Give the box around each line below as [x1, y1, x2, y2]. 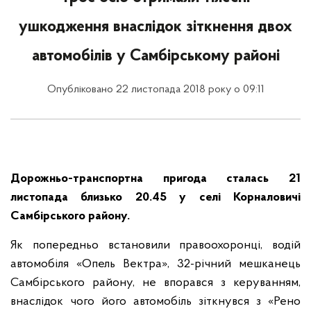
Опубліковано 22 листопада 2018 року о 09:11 [47, 84, 264, 95]
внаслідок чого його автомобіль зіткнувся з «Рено [10, 295, 301, 308]
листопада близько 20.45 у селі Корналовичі [10, 191, 301, 204]
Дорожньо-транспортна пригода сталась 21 [10, 172, 301, 185]
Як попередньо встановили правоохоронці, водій [10, 239, 301, 252]
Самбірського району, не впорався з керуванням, [10, 276, 301, 289]
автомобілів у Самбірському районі [31, 48, 280, 65]
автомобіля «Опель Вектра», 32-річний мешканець [10, 258, 301, 271]
